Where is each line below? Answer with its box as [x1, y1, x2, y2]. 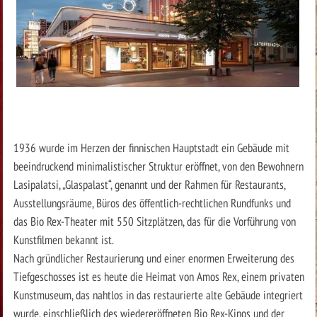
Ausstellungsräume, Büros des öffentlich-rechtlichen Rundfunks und [13, 194, 291, 211]
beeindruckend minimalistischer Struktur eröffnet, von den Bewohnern [13, 157, 304, 174]
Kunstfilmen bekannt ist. [13, 231, 114, 248]
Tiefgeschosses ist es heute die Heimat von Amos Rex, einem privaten [13, 267, 304, 284]
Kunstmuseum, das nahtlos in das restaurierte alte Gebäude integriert [13, 286, 303, 303]
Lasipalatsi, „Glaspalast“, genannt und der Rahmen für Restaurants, [13, 175, 285, 192]
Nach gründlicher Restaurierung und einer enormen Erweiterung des [13, 249, 294, 266]
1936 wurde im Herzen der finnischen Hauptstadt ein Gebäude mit [13, 139, 289, 156]
